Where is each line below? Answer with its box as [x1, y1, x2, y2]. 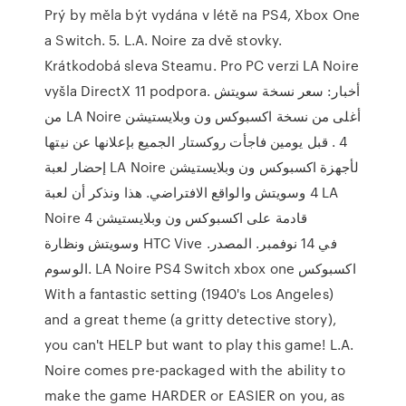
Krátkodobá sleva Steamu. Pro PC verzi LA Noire [44, 55, 359, 75]
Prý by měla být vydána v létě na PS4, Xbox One [44, 5, 360, 24]
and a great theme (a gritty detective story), [44, 309, 336, 329]
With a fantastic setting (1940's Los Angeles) [44, 284, 333, 304]
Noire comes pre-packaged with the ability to [44, 360, 345, 380]
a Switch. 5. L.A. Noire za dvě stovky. [44, 30, 283, 50]
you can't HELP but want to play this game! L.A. [44, 334, 353, 354]
